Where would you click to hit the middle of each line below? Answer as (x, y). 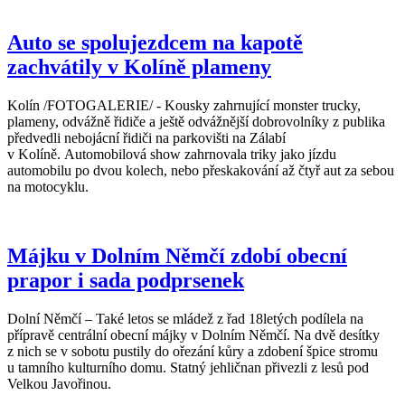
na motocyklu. (48, 187)
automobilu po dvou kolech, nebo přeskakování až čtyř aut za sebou (201, 171)
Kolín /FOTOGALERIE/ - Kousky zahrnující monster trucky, (184, 106)
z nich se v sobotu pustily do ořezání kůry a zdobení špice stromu (193, 351)
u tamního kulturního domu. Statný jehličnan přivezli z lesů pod (188, 367)
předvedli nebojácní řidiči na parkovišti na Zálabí (146, 138)
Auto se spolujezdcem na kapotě (155, 43)
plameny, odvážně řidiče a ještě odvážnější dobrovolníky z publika (196, 122)
